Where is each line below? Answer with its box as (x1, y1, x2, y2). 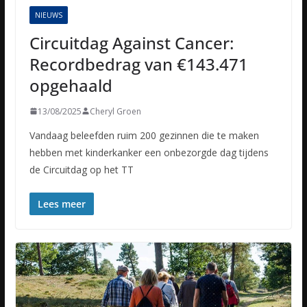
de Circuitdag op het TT (29, 162, 134, 176)
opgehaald (29, 73, 112, 97)
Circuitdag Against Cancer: (29, 31, 234, 54)
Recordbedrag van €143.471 (29, 52, 248, 75)
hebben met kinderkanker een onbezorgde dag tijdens (29, 145, 269, 159)
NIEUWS (34, 10, 62, 20)
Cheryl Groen (89, 105, 141, 117)
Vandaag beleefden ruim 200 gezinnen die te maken (29, 128, 259, 142)
